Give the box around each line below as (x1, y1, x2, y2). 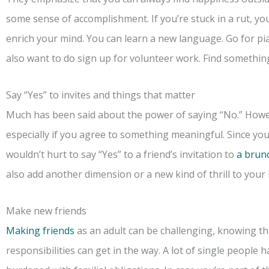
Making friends (6, 224, 74, 238)
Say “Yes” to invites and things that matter (6, 88, 195, 102)
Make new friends (6, 204, 86, 218)
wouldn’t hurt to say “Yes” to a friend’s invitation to (6, 148, 237, 162)
